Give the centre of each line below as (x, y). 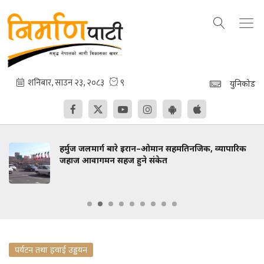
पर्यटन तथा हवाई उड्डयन (51, 250)
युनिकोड (242, 83)
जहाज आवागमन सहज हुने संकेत (113, 160)
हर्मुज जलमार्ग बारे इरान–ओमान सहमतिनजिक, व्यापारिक (153, 148)
